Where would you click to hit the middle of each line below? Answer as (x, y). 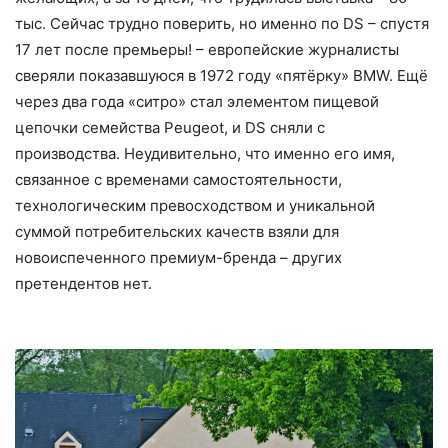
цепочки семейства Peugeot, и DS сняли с (170, 128)
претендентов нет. (83, 284)
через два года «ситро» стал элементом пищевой (197, 102)
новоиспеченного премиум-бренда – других (178, 258)
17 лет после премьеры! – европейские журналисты (207, 50)
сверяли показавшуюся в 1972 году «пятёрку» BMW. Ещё (221, 76)
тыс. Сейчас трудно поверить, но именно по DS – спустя (222, 24)
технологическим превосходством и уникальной (195, 206)
